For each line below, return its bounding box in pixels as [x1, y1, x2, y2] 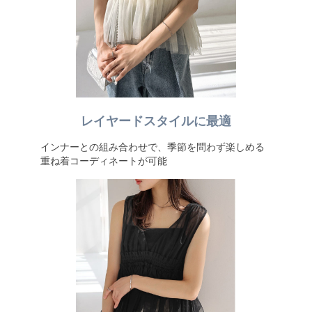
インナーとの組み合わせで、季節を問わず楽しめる [40, 141, 265, 153]
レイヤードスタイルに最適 [81, 114, 231, 128]
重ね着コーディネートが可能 [40, 155, 167, 166]
